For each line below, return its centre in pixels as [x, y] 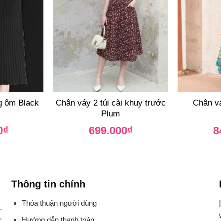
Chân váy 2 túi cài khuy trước [110, 103]
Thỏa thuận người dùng [59, 203]
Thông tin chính [49, 184]
